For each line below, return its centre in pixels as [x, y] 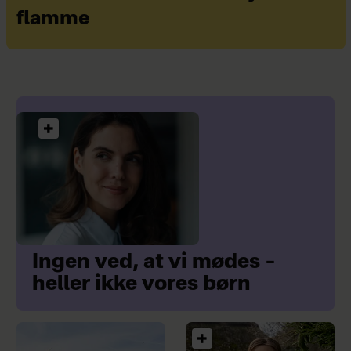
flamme [53, 20]
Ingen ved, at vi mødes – [154, 263]
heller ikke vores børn [141, 285]
